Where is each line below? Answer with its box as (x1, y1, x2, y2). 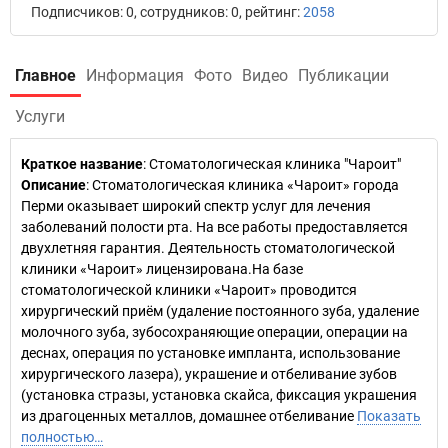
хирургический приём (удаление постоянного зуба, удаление (21, 303, 419, 319)
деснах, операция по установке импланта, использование (21, 345, 400, 361)
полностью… (21, 429, 103, 445)
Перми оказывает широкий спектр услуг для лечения (21, 198, 371, 214)
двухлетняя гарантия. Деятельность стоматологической (21, 240, 395, 256)
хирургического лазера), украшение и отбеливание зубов (21, 366, 397, 382)
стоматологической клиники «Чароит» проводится (21, 282, 357, 298)
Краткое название (21, 156, 143, 172)
